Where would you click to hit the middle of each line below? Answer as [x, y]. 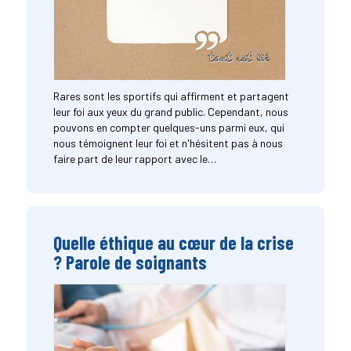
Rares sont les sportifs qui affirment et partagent [171, 96]
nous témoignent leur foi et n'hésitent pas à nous [168, 143]
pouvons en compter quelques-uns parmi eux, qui [168, 128]
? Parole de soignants [130, 262]
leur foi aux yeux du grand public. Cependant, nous [170, 112]
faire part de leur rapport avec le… [134, 159]
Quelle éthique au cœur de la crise [173, 243]
